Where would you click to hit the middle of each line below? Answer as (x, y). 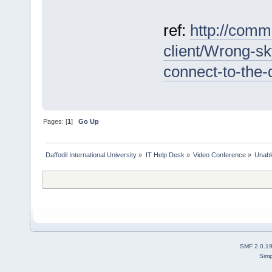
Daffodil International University (91, 155)
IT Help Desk (165, 155)
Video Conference (219, 155)
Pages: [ (56, 122)
